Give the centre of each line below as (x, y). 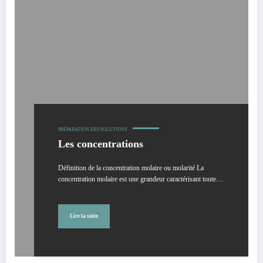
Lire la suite (84, 216)
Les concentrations (101, 144)
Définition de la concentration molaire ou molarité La (131, 168)
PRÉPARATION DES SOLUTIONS (92, 129)
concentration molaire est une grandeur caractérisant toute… (141, 179)
